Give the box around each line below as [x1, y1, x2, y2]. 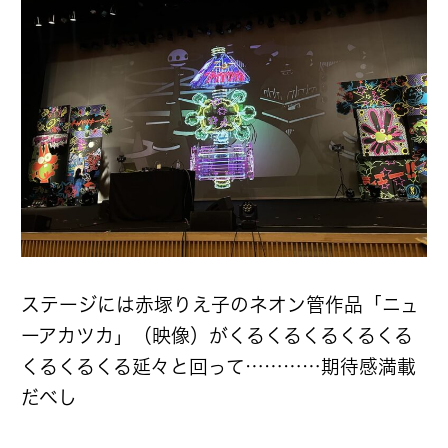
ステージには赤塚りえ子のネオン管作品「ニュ [21, 294, 419, 314]
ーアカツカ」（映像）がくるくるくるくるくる [21, 325, 413, 345]
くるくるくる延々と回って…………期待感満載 [21, 356, 416, 376]
